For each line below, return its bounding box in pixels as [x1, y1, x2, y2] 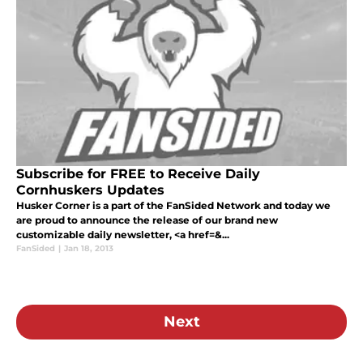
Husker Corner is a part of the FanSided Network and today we [16, 199, 331, 212]
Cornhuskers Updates [16, 182, 164, 199]
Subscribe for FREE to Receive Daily [16, 166, 260, 182]
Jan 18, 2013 [64, 243, 113, 254]
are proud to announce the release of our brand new [16, 214, 278, 227]
